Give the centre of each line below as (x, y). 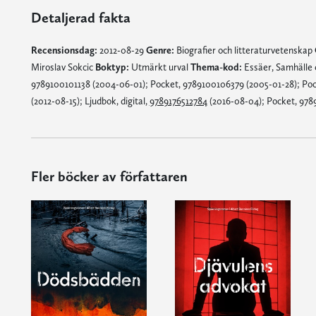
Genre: (160, 50)
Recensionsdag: (64, 50)
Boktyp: (112, 67)
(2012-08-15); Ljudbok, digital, (90, 101)
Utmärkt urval (159, 67)
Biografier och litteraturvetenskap (244, 50)
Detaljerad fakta (80, 18)
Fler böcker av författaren (109, 176)
